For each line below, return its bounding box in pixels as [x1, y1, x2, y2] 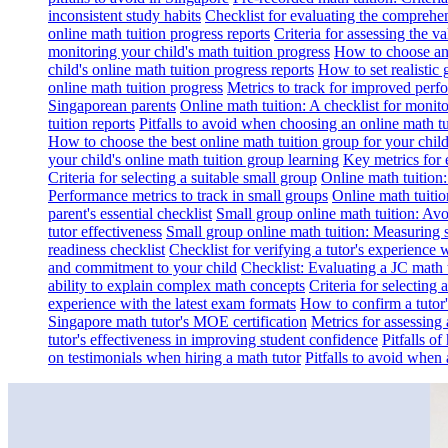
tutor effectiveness [48, 223, 162, 241]
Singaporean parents [48, 97, 176, 115]
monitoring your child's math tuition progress [48, 43, 330, 61]
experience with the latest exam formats [48, 295, 296, 313]
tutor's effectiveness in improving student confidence [48, 331, 378, 349]
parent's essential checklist [48, 205, 212, 223]
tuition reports [48, 115, 135, 133]
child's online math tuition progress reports [48, 61, 314, 79]
